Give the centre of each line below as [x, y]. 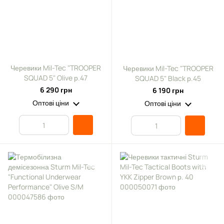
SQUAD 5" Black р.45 [168, 78]
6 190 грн [168, 90]
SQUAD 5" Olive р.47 [56, 78]
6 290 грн [56, 90]
